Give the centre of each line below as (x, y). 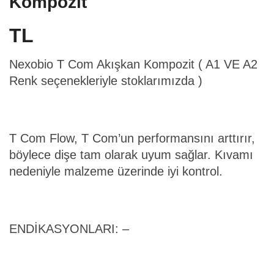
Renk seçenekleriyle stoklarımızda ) (106, 81)
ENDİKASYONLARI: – (69, 229)
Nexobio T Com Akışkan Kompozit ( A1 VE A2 (133, 65)
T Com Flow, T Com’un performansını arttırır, (132, 139)
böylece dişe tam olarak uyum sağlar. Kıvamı (131, 155)
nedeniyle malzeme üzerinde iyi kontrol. (116, 172)
